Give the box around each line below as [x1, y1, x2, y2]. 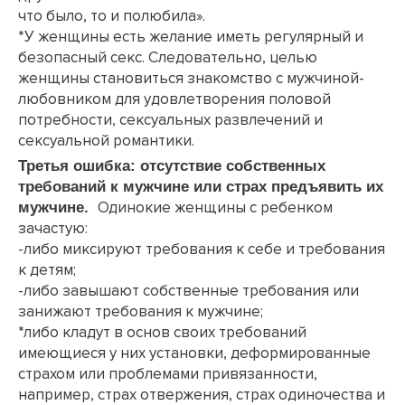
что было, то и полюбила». [18, 5, 205, 25]
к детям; [18, 259, 76, 279]
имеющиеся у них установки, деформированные [18, 343, 371, 363]
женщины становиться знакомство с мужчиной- [18, 68, 364, 88]
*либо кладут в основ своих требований [18, 322, 306, 342]
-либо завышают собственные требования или [18, 280, 359, 300]
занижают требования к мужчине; [18, 301, 263, 321]
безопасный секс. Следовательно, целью [18, 47, 317, 67]
